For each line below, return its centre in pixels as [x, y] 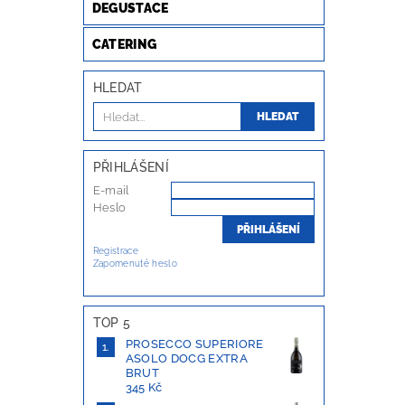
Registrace [115, 251]
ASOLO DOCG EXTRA [186, 359]
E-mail [111, 191]
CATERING [124, 45]
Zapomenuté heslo [135, 264]
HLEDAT [118, 88]
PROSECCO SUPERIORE [194, 344]
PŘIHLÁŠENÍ [131, 168]
